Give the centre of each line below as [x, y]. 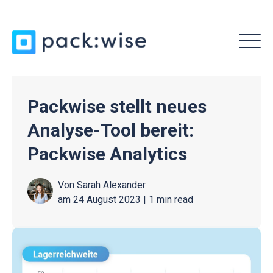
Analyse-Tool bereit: [111, 130]
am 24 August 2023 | [103, 200]
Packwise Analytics [107, 154]
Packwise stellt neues [117, 106]
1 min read [171, 200]
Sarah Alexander [111, 185]
